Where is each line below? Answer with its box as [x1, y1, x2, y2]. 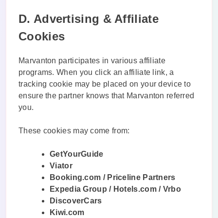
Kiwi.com [50, 208, 85, 217]
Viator [50, 161, 73, 170]
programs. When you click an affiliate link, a [18, 68, 174, 76]
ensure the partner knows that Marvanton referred [18, 91, 195, 100]
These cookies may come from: [18, 126, 130, 135]
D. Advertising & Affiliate [18, 12, 159, 26]
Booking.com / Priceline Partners [50, 173, 176, 182]
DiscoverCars [50, 196, 102, 205]
